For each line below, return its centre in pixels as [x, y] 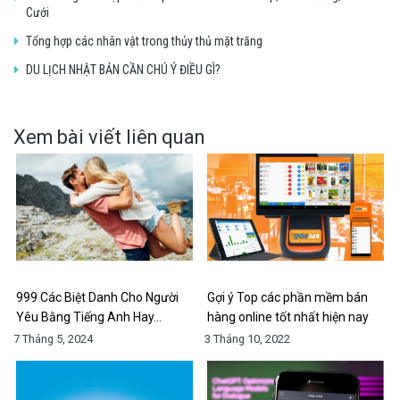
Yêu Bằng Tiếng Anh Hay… [89, 317]
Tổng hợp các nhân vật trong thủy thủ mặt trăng [144, 42]
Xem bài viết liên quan [109, 137]
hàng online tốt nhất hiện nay [288, 317]
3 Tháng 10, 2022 [247, 339]
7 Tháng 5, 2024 [53, 339]
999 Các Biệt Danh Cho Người [97, 298]
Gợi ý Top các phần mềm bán [287, 298]
